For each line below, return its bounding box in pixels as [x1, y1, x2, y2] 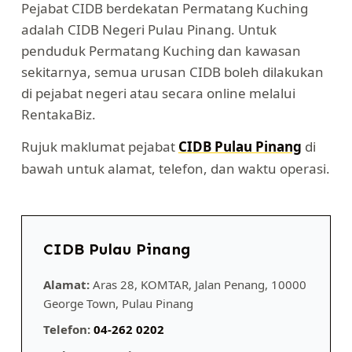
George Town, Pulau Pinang [42, 295, 193, 311]
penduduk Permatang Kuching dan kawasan [20, 42, 301, 60]
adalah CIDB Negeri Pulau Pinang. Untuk [20, 20, 277, 38]
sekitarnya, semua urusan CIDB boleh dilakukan [20, 63, 324, 81]
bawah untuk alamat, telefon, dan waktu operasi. [20, 159, 330, 178]
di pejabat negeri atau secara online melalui [20, 84, 295, 102]
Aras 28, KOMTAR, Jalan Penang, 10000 [89, 276, 306, 292]
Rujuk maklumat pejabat [20, 137, 178, 156]
